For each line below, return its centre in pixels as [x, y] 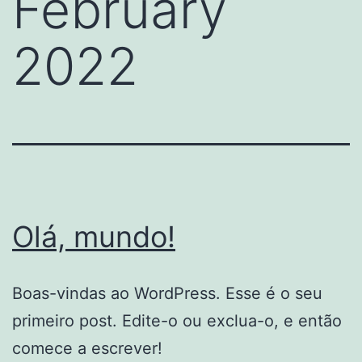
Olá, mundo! [94, 237]
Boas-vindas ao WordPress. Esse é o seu [167, 294]
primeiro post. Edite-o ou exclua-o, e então [177, 321]
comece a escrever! [87, 349]
